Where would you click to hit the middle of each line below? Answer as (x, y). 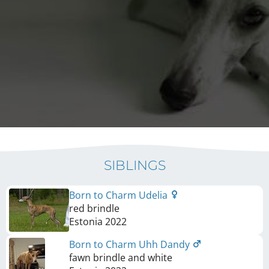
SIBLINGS (134, 165)
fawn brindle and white (121, 257)
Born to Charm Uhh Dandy (131, 244)
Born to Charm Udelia (119, 195)
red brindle (94, 208)
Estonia (86, 221)
